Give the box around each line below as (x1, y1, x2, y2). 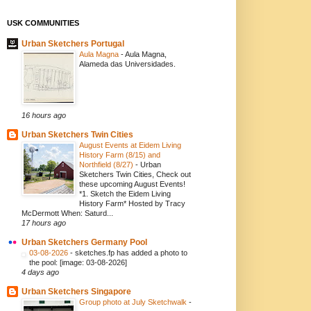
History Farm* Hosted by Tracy (78, 199, 185, 208)
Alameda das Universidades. (78, 60, 176, 69)
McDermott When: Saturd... (21, 209, 113, 218)
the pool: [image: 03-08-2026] (28, 258, 127, 267)
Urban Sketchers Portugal (21, 39, 124, 49)
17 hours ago (21, 219, 66, 228)
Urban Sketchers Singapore (21, 287, 131, 297)
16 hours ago (21, 111, 66, 120)
